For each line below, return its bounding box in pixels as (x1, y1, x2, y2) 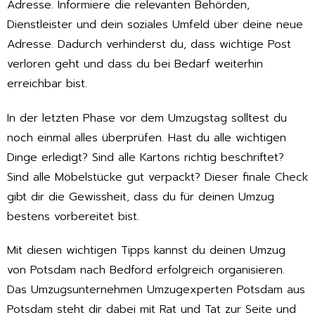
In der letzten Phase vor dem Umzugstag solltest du (7, 109, 287, 127)
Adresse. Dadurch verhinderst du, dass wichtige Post (7, 35, 291, 53)
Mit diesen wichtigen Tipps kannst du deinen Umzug (7, 242, 285, 259)
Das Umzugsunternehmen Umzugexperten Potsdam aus (7, 281, 305, 299)
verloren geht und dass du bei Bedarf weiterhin (7, 55, 263, 72)
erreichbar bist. (7, 75, 87, 92)
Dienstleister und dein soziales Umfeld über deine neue (7, 15, 303, 33)
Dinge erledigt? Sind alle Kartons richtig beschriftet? (7, 148, 284, 166)
